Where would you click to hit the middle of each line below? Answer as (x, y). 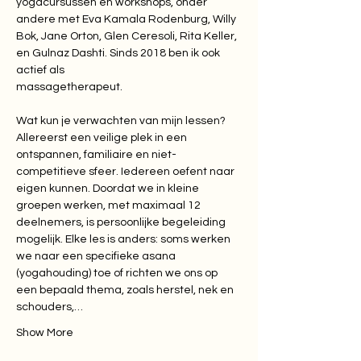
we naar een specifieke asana (97, 256)
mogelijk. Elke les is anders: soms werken (124, 239)
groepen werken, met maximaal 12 (110, 205)
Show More (45, 333)
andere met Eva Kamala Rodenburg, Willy (126, 19)
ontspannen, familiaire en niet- (96, 155)
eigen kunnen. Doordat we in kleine (109, 189)
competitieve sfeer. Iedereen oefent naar (127, 172)
